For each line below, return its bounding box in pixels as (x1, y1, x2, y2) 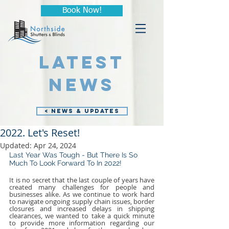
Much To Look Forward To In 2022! (9, 159, 122, 167)
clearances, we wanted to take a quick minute (9, 211, 154, 220)
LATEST (39, 51, 125, 73)
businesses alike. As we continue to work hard (9, 190, 154, 199)
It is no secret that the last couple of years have (9, 175, 154, 185)
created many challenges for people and (9, 182, 154, 192)
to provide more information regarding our (9, 218, 154, 227)
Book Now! (62, 7, 102, 15)
